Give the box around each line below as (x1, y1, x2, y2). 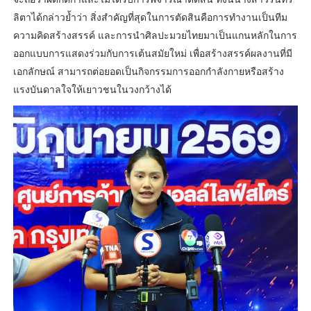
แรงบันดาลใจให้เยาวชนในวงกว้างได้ (12, 83, 171, 96)
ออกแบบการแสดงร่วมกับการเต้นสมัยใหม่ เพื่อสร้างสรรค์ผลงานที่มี (12, 47, 292, 60)
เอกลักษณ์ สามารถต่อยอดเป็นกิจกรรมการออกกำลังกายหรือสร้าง (12, 65, 284, 78)
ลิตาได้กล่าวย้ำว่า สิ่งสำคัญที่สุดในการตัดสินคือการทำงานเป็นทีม (12, 10, 287, 24)
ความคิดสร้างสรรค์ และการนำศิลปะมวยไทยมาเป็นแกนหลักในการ (12, 28, 297, 42)
